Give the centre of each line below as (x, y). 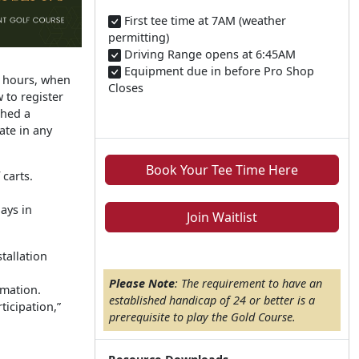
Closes (126, 88)
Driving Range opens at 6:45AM (208, 54)
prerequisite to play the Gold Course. (202, 317)
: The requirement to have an (248, 283)
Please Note (142, 283)
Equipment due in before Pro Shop (218, 71)
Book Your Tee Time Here (222, 170)
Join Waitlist (222, 217)
